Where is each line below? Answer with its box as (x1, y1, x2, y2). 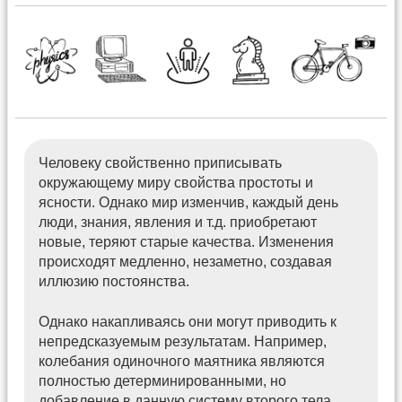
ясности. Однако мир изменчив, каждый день (39, 195, 339, 211)
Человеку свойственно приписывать (39, 155, 283, 171)
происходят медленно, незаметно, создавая (39, 254, 333, 270)
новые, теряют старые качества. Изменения (39, 234, 335, 250)
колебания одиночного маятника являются (39, 353, 326, 369)
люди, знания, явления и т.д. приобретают (39, 214, 318, 231)
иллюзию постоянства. (39, 274, 190, 290)
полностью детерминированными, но (39, 372, 287, 389)
